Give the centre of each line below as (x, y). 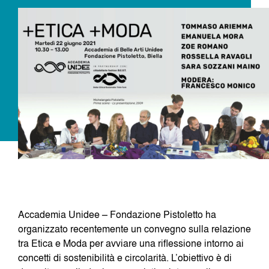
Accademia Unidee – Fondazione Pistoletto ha (117, 214)
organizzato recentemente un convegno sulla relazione (134, 228)
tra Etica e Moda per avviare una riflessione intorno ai (131, 243)
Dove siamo (52, 37)
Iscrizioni (44, 80)
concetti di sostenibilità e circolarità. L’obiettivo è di (125, 257)
